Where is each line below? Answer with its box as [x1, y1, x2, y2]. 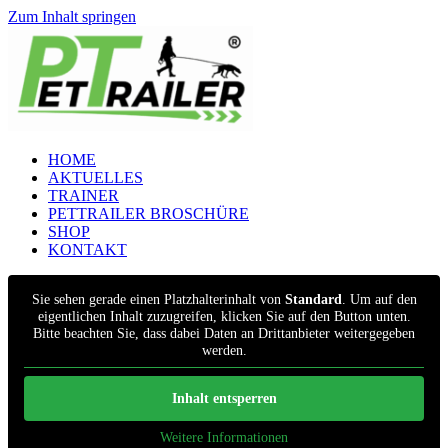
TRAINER [48, 187, 119, 204]
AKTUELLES [48, 169, 143, 186]
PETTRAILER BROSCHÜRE [48, 205, 249, 222]
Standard [284, 292, 342, 307]
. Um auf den [341, 292, 417, 307]
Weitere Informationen [160, 430, 288, 445]
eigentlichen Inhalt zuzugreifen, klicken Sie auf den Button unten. [37, 309, 411, 324]
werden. [201, 343, 247, 358]
